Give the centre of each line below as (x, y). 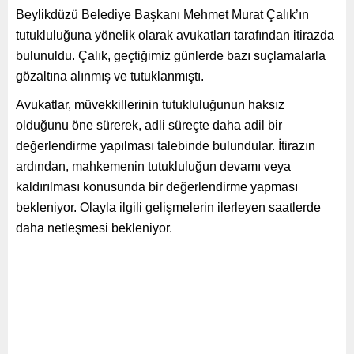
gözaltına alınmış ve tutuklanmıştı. (110, 76)
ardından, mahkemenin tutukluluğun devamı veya (153, 166)
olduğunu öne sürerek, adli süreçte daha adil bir (149, 125)
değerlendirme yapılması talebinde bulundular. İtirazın (166, 145)
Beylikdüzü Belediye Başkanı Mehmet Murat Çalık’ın (162, 14)
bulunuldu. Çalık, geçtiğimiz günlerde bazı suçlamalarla (171, 55)
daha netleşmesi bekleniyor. (94, 228)
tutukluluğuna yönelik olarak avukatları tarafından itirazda (175, 35)
